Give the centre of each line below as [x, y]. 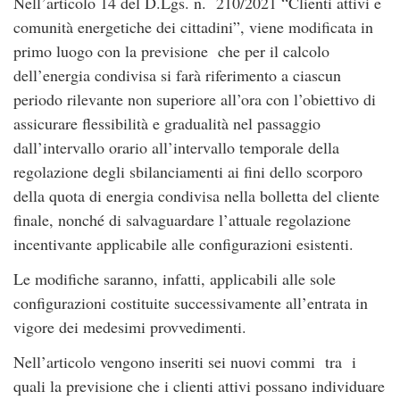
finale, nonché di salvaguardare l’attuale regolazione [182, 220]
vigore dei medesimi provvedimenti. [130, 327]
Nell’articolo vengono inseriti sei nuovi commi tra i [185, 362]
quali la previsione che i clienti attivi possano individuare [199, 386]
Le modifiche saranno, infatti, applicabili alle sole [175, 279]
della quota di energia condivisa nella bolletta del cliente [196, 196]
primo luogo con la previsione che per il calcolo [171, 51]
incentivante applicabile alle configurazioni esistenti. [183, 244]
